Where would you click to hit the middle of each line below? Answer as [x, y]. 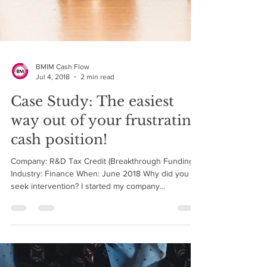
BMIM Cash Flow [63, 204]
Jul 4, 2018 [53, 214]
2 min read [97, 214]
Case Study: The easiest [92, 239]
